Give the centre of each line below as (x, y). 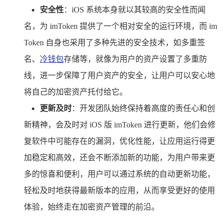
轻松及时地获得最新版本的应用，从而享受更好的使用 (119, 190)
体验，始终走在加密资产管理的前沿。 (92, 207)
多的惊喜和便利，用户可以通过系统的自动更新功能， (119, 174)
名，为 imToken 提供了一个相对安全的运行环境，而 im (120, 26)
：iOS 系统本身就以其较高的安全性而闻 (135, 9)
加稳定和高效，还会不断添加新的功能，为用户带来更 (119, 157)
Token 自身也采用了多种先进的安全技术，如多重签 (114, 42)
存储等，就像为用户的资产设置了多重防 (135, 59)
